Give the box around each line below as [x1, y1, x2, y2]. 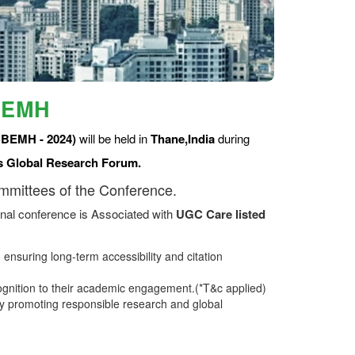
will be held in [76, 129, 151, 147]
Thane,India [151, 129, 215, 147]
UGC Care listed [176, 204, 265, 223]
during [215, 129, 250, 147]
